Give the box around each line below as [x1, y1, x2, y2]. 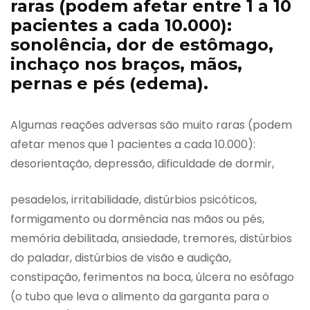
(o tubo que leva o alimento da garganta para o [10, 288, 269, 304]
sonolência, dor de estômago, [10, 34, 273, 55]
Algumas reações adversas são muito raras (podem [10, 116, 292, 133]
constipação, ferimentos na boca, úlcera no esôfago [10, 268, 294, 285]
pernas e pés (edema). [10, 73, 208, 93]
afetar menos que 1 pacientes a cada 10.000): [10, 136, 255, 152]
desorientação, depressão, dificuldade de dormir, [10, 155, 274, 172]
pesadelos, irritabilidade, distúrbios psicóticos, [10, 191, 257, 208]
